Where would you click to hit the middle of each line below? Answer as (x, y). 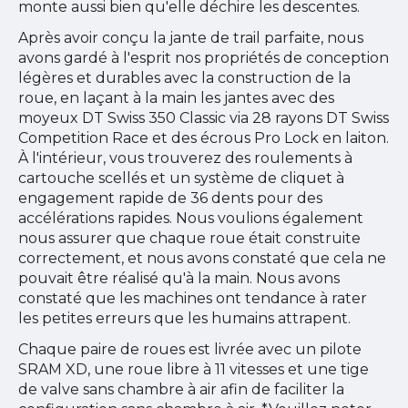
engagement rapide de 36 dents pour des (170, 198)
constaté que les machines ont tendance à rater (193, 298)
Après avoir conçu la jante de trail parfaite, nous (191, 37)
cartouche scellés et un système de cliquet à (181, 178)
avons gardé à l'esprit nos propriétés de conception (204, 57)
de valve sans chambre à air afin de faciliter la (181, 389)
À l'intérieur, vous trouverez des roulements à (185, 158)
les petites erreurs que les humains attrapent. (186, 318)
